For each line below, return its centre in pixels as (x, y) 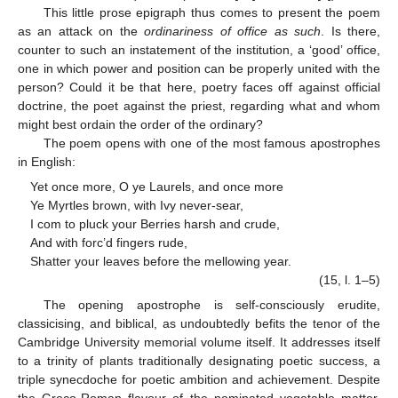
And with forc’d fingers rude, (109, 242)
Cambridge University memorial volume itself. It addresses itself (199, 342)
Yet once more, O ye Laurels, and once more (157, 186)
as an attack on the (81, 31)
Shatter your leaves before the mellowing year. (161, 261)
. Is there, (351, 31)
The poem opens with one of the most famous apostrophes (211, 143)
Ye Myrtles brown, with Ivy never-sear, (137, 205)
